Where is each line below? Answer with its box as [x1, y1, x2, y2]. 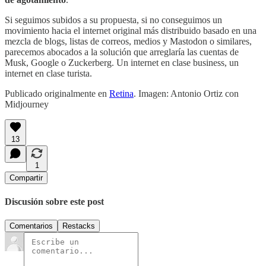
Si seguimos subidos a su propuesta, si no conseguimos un [5, 14, 222, 25]
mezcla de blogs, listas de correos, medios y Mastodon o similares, [5, 36, 252, 46]
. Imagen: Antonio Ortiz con [134, 88, 239, 99]
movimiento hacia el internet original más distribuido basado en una [5, 25, 256, 36]
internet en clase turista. [5, 68, 92, 78]
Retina [109, 88, 134, 99]
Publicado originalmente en [5, 88, 109, 99]
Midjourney [5, 99, 49, 109]
